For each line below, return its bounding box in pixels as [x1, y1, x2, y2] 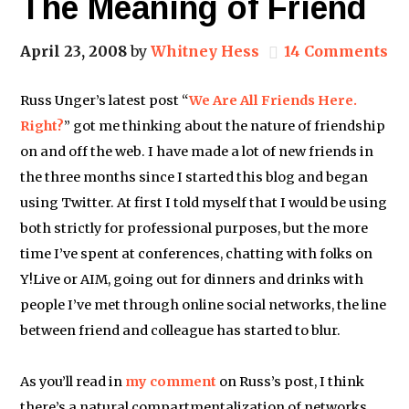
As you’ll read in [20, 373, 126, 390]
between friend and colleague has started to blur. [20, 322, 341, 339]
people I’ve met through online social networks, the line [20, 297, 387, 313]
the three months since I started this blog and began [20, 169, 369, 185]
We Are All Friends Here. [189, 92, 358, 109]
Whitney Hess [151, 42, 260, 60]
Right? [20, 118, 65, 134]
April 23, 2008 [20, 42, 128, 60]
